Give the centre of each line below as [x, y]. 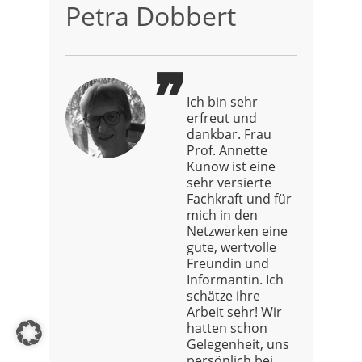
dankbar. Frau [229, 134]
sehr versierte [229, 182]
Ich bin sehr [222, 101]
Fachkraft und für [239, 198]
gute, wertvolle [232, 247]
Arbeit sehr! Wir [234, 311]
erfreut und [222, 118]
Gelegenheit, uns [238, 344]
